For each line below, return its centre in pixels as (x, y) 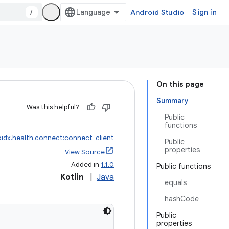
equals (176, 182)
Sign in (204, 12)
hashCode (182, 199)
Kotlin (72, 177)
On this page (180, 84)
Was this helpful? (53, 107)
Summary (173, 101)
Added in (86, 164)
